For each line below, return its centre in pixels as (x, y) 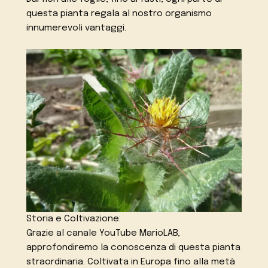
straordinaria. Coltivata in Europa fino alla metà (131, 262)
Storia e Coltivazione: (74, 219)
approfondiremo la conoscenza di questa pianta (134, 247)
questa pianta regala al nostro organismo (119, 13)
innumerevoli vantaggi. (77, 28)
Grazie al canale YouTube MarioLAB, (103, 233)
